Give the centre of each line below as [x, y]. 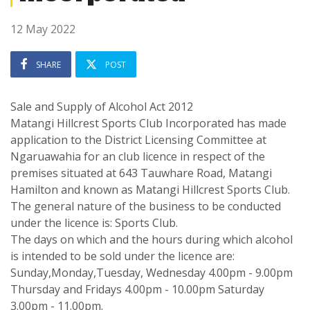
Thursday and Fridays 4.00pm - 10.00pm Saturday [137, 289]
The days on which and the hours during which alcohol [152, 239]
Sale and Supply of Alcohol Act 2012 [102, 107]
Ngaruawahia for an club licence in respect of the [138, 156]
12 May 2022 [43, 29]
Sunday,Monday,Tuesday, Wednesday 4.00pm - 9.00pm [152, 273]
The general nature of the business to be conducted [146, 206]
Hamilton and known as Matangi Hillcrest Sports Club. [150, 190]
